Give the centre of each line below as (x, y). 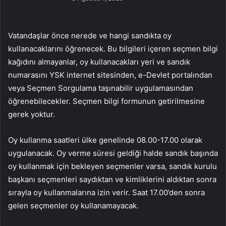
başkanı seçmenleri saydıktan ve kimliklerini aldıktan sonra (112, 179)
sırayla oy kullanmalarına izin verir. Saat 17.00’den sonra (106, 192)
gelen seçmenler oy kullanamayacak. (73, 205)
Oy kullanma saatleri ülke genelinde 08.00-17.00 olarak (105, 140)
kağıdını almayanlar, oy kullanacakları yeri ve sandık (99, 62)
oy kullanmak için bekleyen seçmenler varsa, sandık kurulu (112, 166)
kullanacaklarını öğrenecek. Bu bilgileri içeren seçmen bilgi (113, 48)
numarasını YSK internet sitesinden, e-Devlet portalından (110, 75)
